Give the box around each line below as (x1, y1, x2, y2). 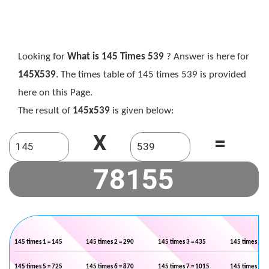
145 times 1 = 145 (14, 239, 62, 246)
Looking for (18, 52, 67, 62)
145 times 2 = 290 (86, 239, 134, 246)
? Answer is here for (164, 52, 249, 62)
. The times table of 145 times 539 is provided (56, 70, 246, 80)
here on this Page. (18, 88, 92, 98)
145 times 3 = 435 (158, 239, 206, 246)
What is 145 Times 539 (67, 52, 164, 62)
